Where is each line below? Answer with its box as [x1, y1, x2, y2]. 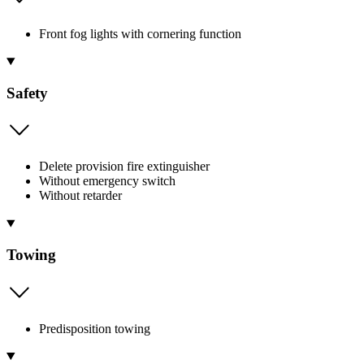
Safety [6, 84, 48, 102]
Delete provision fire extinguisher [39, 159, 210, 174]
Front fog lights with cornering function [39, 27, 241, 41]
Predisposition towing [39, 321, 150, 336]
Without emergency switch [39, 174, 175, 188]
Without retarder [39, 188, 122, 203]
